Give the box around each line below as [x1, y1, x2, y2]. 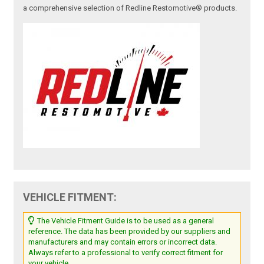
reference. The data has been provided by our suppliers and [28, 227, 231, 236]
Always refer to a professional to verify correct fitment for [28, 248, 223, 258]
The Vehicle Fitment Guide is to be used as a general [35, 216, 214, 226]
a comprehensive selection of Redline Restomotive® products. [23, 4, 237, 13]
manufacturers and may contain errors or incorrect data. [28, 237, 217, 247]
